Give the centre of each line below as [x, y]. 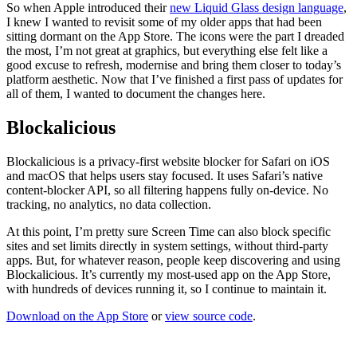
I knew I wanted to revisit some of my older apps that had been [164, 22]
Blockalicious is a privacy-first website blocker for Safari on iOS [168, 161]
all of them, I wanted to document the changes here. [136, 93]
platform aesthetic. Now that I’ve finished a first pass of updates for [175, 79]
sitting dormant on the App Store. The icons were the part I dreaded [175, 36]
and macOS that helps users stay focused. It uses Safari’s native [165, 175]
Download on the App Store [77, 316]
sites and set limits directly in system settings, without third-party [167, 245]
